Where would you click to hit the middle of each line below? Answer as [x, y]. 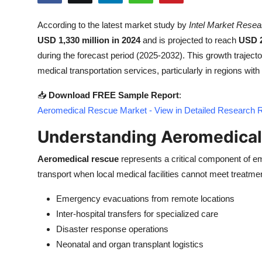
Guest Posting [40, 43]
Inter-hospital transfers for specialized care [137, 214]
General [26, 243]
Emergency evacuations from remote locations [145, 199]
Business [28, 129]
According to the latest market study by [113, 25]
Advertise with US [49, 100]
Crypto [24, 71]
